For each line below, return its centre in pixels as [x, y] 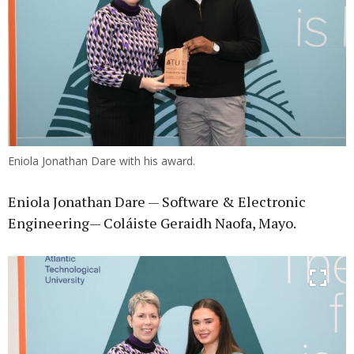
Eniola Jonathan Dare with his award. [102, 161]
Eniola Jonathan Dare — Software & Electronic [157, 202]
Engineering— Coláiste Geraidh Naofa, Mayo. [152, 223]
